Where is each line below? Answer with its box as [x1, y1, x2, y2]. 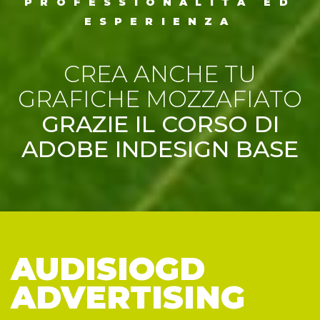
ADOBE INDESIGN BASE [21, 135, 299, 164]
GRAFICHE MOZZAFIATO [18, 85, 302, 114]
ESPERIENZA [84, 15, 236, 29]
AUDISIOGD [11, 249, 205, 289]
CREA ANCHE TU [64, 60, 256, 89]
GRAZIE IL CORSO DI [41, 110, 279, 139]
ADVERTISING [11, 278, 245, 317]
